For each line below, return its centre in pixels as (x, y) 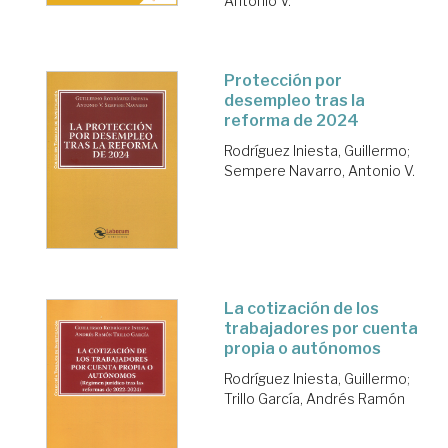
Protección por (283, 81)
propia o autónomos (302, 348)
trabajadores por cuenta (321, 328)
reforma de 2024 (291, 121)
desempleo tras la (294, 101)
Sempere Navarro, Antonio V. (319, 171)
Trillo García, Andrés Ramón (314, 398)
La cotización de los (301, 308)
